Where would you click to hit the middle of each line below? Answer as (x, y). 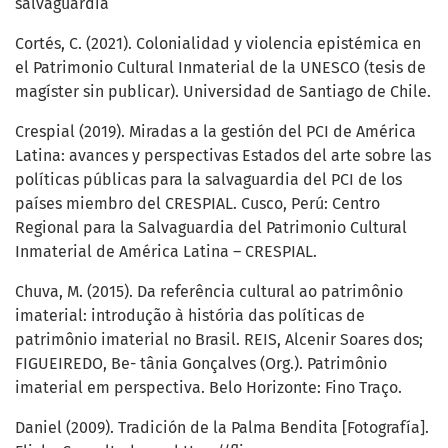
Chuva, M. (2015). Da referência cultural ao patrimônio (209, 292)
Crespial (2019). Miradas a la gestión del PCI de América (215, 132)
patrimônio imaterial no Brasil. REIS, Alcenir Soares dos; (219, 340)
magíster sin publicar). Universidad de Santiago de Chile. (223, 92)
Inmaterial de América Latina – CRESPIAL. (166, 252)
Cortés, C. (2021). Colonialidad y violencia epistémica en (218, 44)
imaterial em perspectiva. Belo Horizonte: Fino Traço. (208, 388)
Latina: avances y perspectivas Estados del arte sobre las (223, 156)
